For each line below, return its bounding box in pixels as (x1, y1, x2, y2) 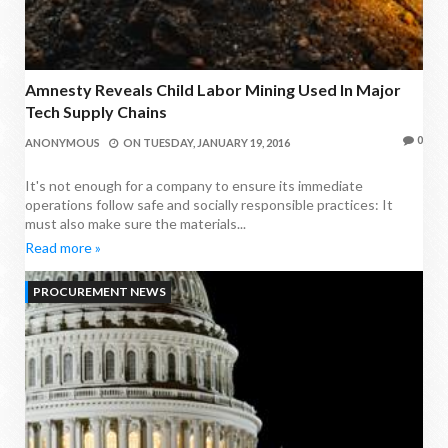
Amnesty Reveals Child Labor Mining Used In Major (25, 80, 401, 100)
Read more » (25, 239, 101, 257)
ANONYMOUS (25, 136, 100, 150)
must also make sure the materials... (25, 215, 246, 233)
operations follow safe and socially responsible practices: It (25, 196, 393, 214)
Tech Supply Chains (25, 102, 167, 122)
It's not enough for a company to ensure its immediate (25, 177, 363, 195)
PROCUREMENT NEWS (33, 284, 166, 300)
